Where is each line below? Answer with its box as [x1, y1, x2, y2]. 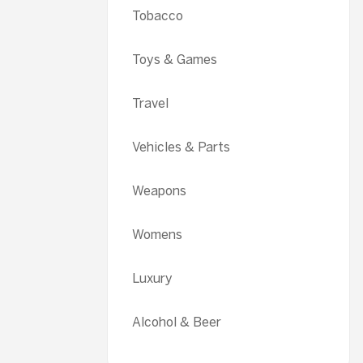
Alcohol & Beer [132, 314, 221, 330]
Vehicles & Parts [132, 139, 230, 155]
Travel [132, 96, 169, 111]
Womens [132, 227, 182, 242]
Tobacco [132, 8, 183, 23]
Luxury [132, 271, 173, 286]
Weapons [132, 183, 186, 199]
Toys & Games [132, 52, 217, 67]
